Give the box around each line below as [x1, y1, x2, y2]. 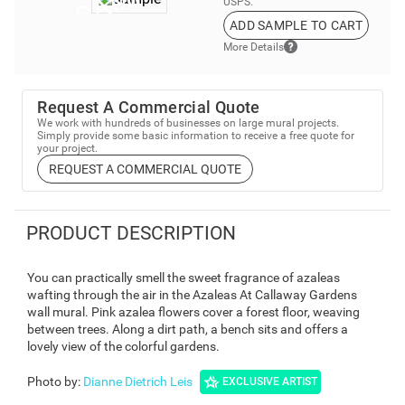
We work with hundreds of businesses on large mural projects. [37, 117, 340, 130]
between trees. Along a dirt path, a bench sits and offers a [27, 321, 348, 336]
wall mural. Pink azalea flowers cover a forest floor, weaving [27, 304, 360, 319]
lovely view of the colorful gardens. [27, 338, 220, 353]
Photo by [27, 373, 78, 389]
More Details [222, 40, 284, 53]
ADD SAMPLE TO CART [229, 18, 363, 33]
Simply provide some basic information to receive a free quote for [37, 129, 355, 143]
